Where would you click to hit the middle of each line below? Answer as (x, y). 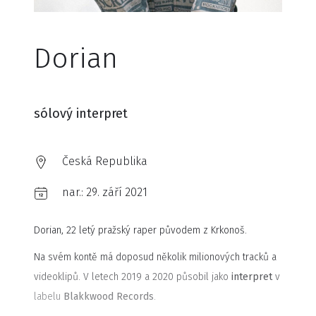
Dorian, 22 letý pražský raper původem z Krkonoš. (140, 230)
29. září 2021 (117, 192)
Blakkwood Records (109, 297)
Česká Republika (105, 161)
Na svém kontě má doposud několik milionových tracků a (155, 257)
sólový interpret (81, 114)
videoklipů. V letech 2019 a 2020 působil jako (133, 277)
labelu (49, 297)
